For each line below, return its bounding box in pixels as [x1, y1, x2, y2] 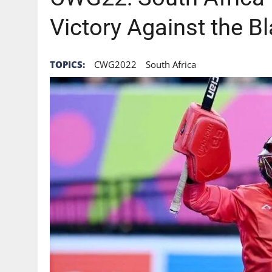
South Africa [146, 58, 196, 70]
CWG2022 [94, 58, 137, 70]
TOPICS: [50, 58, 85, 70]
